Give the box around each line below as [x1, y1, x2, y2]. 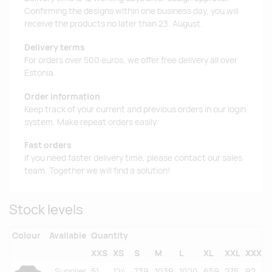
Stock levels [9, 200, 83, 219]
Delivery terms [24, 41, 85, 53]
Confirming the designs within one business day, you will [24, 5, 239, 17]
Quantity [91, 230, 129, 242]
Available [49, 230, 86, 242]
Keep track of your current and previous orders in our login [24, 103, 246, 115]
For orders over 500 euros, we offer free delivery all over [24, 54, 237, 66]
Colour [12, 230, 41, 242]
